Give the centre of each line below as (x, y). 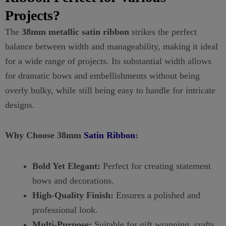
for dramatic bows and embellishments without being (102, 75)
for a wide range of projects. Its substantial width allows (108, 61)
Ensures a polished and (157, 195)
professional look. (65, 210)
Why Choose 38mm (44, 135)
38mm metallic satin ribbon (75, 32)
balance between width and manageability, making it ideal (111, 46)
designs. (20, 105)
